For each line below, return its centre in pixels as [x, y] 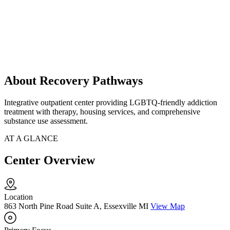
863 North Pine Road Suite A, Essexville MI [76, 206]
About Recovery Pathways [73, 81]
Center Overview [50, 160]
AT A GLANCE [31, 139]
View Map [168, 206]
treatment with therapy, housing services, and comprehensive [102, 112]
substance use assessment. [46, 121]
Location [18, 197]
